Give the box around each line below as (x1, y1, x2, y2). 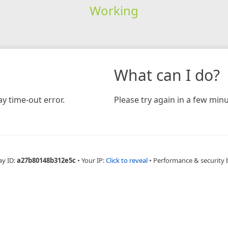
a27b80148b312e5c (17, 155, 76, 165)
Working (89, 2, 138, 19)
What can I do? (114, 64, 220, 85)
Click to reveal (106, 155, 148, 165)
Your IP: (81, 155, 106, 165)
